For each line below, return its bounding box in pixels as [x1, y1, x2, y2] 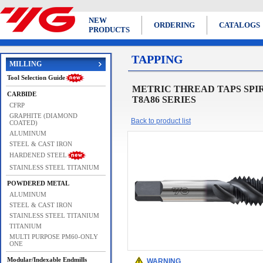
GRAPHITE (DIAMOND [9, 112, 77, 119]
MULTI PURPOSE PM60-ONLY [9, 233, 98, 240]
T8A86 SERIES [132, 95, 196, 104]
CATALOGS [219, 21, 260, 29]
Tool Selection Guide [7, 74, 65, 81]
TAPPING [131, 53, 183, 66]
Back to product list [131, 117, 191, 125]
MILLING [9, 60, 42, 68]
